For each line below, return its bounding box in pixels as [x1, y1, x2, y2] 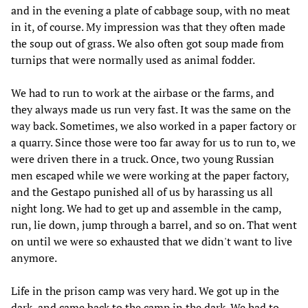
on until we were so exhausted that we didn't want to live [11, 233, 292, 249]
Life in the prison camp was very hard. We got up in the [11, 283, 279, 298]
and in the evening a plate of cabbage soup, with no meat [11, 2, 290, 18]
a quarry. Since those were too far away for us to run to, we [11, 134, 296, 150]
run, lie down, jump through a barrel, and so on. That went [11, 217, 297, 232]
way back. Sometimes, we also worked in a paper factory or [11, 118, 296, 133]
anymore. [11, 250, 57, 265]
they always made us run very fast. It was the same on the [11, 101, 291, 117]
